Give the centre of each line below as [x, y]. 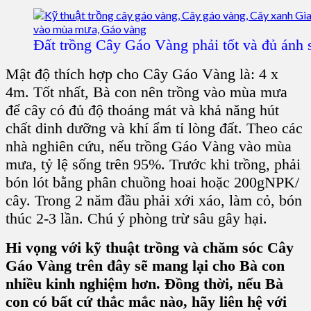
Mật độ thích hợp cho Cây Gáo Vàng [120, 74]
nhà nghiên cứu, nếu [70, 146]
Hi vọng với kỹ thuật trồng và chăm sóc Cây [150, 248]
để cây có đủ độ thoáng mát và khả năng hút [142, 110]
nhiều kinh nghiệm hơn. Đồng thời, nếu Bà [144, 284]
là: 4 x [257, 74]
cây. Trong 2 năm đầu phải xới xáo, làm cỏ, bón [154, 201]
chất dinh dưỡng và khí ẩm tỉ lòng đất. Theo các [154, 128]
